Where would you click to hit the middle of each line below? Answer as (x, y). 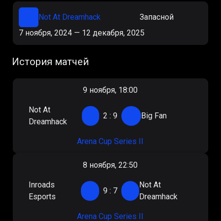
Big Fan (154, 116)
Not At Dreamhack (70, 17)
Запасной (156, 17)
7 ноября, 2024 (45, 33)
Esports (42, 197)
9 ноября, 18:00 (110, 90)
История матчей (50, 62)
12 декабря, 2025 (113, 33)
